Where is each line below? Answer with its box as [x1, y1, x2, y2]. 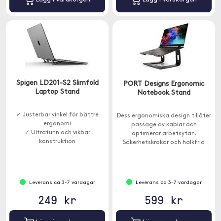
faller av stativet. [139, 157, 189, 163]
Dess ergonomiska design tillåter [116, 113, 211, 119]
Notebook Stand [137, 89, 190, 97]
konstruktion [39, 139, 75, 145]
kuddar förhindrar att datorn [122, 148, 206, 154]
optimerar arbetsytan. [131, 131, 196, 137]
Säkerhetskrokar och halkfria [123, 140, 205, 146]
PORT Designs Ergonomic [123, 80, 205, 88]
